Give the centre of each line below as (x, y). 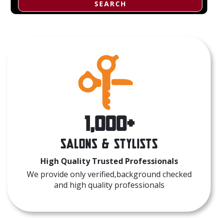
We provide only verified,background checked (109, 174)
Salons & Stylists (109, 143)
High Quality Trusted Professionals (109, 161)
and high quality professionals (109, 185)
